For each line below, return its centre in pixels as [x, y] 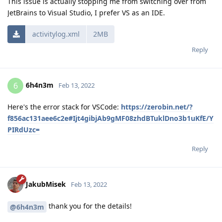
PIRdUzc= [24, 130]
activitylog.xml [56, 34]
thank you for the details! [89, 206]
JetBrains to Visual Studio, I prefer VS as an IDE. [86, 13]
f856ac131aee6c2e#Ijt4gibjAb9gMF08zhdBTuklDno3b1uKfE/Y [111, 118]
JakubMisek [46, 184]
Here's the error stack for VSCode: [64, 107]
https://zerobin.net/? [157, 107]
